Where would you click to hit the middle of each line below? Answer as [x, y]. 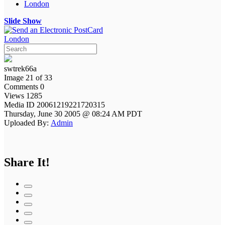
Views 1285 [23, 95]
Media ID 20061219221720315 [55, 104]
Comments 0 [24, 86]
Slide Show [23, 21]
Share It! [27, 162]
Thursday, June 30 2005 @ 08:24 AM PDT [73, 114]
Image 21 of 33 [28, 77]
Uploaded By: [26, 123]
